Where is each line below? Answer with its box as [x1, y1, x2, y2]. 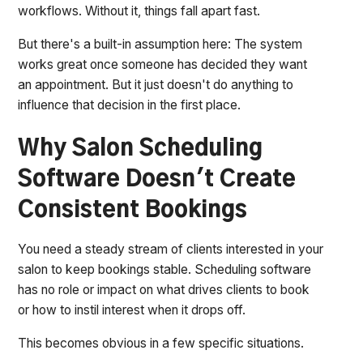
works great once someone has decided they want [18, 56, 308, 72]
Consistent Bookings [18, 199, 248, 223]
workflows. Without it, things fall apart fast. [18, 3, 261, 19]
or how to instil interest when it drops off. [18, 302, 246, 318]
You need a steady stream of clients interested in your [18, 241, 324, 258]
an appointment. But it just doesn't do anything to [18, 76, 294, 92]
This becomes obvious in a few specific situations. [18, 335, 305, 351]
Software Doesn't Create [18, 169, 297, 192]
